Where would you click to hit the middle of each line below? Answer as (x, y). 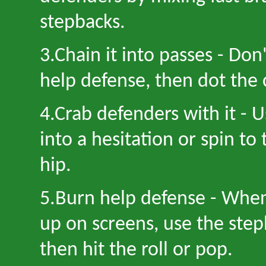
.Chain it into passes (134, 56)
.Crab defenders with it (145, 115)
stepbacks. (83, 23)
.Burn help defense (130, 199)
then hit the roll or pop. (136, 250)
